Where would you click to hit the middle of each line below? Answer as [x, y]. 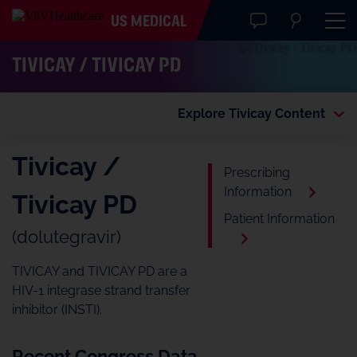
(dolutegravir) [67, 237]
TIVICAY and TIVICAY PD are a [100, 271]
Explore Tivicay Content [251, 114]
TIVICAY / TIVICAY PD [96, 66]
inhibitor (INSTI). [57, 310]
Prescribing [257, 173]
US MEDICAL [149, 22]
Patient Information [280, 219]
